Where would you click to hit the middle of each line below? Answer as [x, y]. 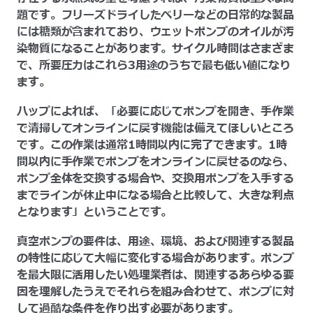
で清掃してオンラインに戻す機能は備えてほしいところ [156, 128]
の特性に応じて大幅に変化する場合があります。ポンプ [156, 258]
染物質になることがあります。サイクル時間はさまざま [156, 49]
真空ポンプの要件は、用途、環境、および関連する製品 [156, 241]
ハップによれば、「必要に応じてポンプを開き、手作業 [156, 111]
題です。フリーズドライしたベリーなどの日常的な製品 [156, 15]
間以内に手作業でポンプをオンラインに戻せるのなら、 [156, 162]
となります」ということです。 [95, 212]
